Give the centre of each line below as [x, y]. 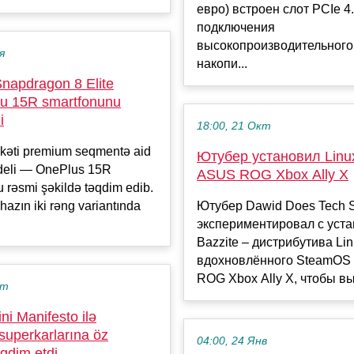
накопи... [222, 64]
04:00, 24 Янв [232, 341]
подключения [236, 28]
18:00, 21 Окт [234, 126]
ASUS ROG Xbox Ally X [273, 175]
